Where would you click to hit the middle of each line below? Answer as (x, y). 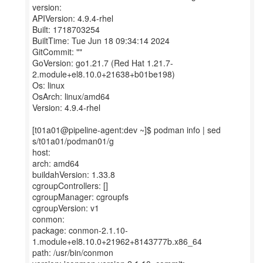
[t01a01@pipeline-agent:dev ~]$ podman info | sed (127, 130)
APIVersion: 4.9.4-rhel (73, 18)
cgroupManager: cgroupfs (80, 197)
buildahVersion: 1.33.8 (74, 174)
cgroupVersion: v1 (66, 208)
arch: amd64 (56, 163)
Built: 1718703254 (66, 29)
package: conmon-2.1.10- (80, 230)
